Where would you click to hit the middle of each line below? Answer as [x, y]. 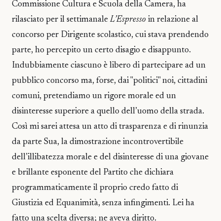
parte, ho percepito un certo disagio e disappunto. [101, 50]
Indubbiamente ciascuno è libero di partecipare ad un [109, 66]
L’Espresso [128, 20]
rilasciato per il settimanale [61, 20]
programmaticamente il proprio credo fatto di [95, 188]
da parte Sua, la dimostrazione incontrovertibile [98, 142]
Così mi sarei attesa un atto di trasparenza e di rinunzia [110, 127]
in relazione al [172, 20]
